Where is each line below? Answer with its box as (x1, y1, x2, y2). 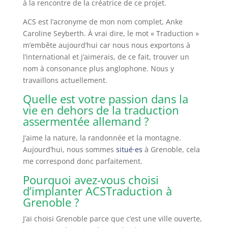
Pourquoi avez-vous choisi (22, 172, 159, 187)
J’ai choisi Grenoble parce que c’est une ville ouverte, (22, 213, 202, 223)
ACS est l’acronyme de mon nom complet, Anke (22, 16, 183, 26)
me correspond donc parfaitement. (22, 156, 142, 166)
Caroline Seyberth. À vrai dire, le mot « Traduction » (22, 28, 199, 38)
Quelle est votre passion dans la (22, 91, 188, 106)
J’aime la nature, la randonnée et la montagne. (22, 132, 181, 142)
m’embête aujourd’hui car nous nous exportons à (22, 40, 190, 50)
